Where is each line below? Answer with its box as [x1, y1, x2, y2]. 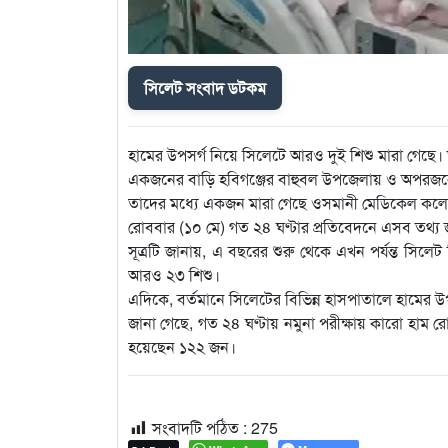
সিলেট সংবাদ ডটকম [144, 76, 266, 100]
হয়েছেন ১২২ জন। [128, 335, 236, 359]
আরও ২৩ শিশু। [128, 263, 220, 287]
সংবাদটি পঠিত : [152, 416, 247, 440]
